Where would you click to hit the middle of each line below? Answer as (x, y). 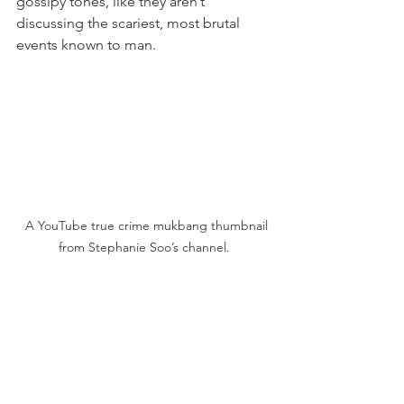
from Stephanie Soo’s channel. (144, 248)
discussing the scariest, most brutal (130, 23)
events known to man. (86, 45)
